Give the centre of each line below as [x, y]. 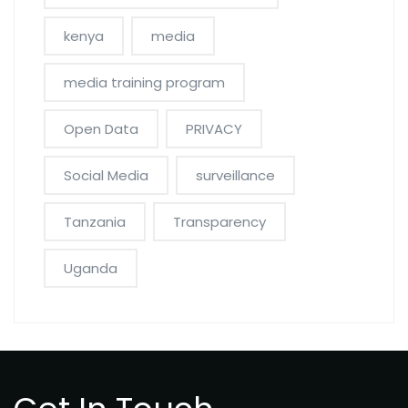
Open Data [101, 128]
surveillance [235, 175]
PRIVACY [214, 128]
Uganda [91, 268]
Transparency [219, 221]
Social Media [106, 175]
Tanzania [95, 221]
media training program [144, 82]
